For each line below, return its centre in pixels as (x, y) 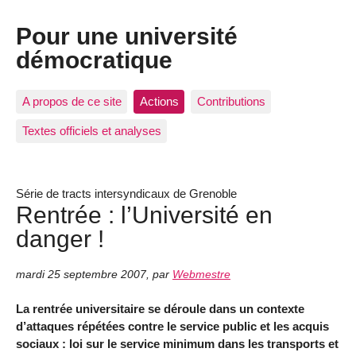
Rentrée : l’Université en (144, 215)
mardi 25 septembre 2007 (81, 274)
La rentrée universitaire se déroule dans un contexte (160, 309)
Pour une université (127, 36)
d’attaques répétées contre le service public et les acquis (172, 327)
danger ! (60, 239)
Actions (159, 101)
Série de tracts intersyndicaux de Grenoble (126, 194)
